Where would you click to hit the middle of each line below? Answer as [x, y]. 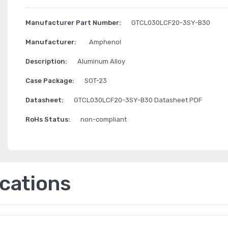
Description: [46, 61]
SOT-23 [95, 81]
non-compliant [103, 119]
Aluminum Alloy [101, 61]
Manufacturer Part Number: [73, 23]
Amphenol [105, 42]
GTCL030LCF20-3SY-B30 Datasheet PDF [138, 100]
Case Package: [50, 81]
